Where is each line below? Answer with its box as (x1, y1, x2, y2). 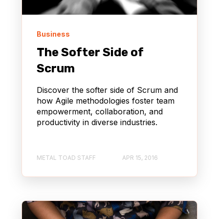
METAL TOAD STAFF (37, 154, 96, 162)
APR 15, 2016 (122, 154, 158, 162)
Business (37, 29, 70, 38)
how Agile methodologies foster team (37, 95, 175, 106)
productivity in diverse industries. (37, 117, 157, 127)
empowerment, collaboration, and (37, 106, 163, 116)
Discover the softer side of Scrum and (37, 85, 178, 95)
